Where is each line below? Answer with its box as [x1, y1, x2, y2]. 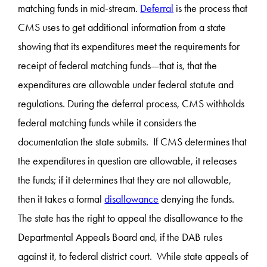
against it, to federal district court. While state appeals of [18, 249, 249, 263]
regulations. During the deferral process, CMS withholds [18, 97, 245, 110]
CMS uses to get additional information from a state [18, 20, 226, 34]
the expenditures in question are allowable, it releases [18, 154, 237, 167]
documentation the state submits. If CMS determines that [18, 135, 247, 148]
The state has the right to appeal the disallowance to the [18, 211, 244, 225]
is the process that [173, 1, 248, 15]
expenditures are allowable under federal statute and [18, 77, 234, 91]
